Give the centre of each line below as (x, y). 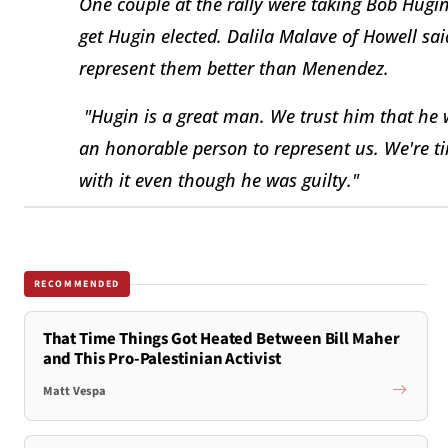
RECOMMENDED (77, 283)
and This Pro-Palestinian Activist (161, 359)
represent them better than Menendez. (234, 67)
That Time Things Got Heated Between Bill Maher (221, 339)
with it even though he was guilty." (219, 179)
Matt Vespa (74, 390)
